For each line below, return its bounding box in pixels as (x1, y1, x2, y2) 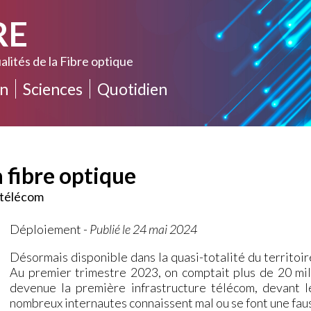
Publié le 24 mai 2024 (90, 221, 198, 237)
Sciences (23, 79, 83, 99)
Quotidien (97, 79, 168, 99)
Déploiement (10, 221, 82, 237)
